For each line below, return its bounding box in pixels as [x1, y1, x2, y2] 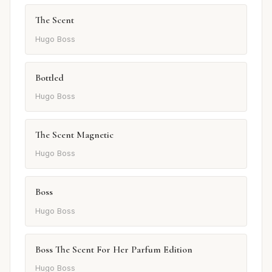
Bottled [35, 71, 64, 84]
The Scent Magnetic [35, 129, 114, 141]
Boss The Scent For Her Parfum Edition [35, 243, 192, 256]
